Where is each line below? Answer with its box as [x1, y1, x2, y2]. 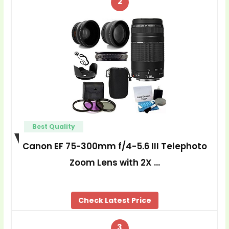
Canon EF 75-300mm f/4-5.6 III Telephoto [22, 140, 207, 152]
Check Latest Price [78, 195, 151, 205]
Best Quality [32, 122, 75, 131]
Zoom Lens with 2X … [69, 156, 160, 169]
